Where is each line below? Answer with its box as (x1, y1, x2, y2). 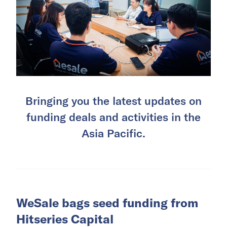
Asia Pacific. (82, 126, 145, 140)
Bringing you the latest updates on (25, 94, 202, 107)
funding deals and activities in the (26, 110, 201, 124)
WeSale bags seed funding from (16, 195, 198, 211)
